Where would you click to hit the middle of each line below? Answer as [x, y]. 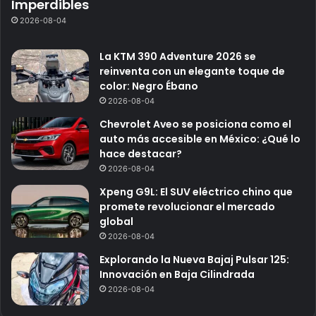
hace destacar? [141, 153]
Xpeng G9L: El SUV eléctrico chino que [196, 192]
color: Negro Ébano [149, 86]
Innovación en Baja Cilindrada [177, 274]
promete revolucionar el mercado [187, 206]
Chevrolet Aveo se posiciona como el [195, 124]
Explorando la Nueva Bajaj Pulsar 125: [194, 259]
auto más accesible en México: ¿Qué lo [200, 139]
